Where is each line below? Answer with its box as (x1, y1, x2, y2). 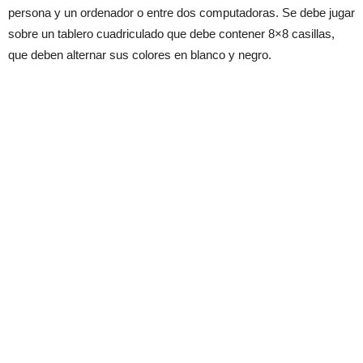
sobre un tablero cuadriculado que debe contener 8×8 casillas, (8, 26, 335, 41)
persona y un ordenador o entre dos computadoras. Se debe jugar (8, 5, 355, 19)
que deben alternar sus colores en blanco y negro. (8, 47, 271, 62)
